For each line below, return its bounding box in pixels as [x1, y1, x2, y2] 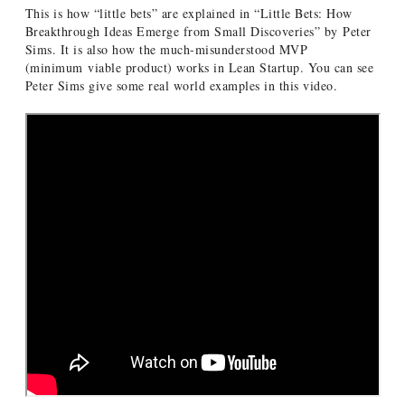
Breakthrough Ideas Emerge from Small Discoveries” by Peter [24, 23, 372, 40]
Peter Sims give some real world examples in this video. [24, 77, 337, 94]
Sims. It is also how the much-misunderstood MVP [24, 41, 307, 58]
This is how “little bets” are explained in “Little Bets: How [24, 5, 353, 22]
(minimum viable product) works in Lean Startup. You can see [24, 59, 373, 76]
